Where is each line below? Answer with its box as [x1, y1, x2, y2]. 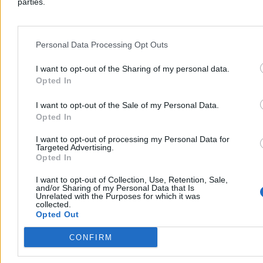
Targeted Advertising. [36, 143, 114, 152]
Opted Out [36, 210, 79, 219]
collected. [36, 200, 71, 209]
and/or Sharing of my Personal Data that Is [36, 183, 194, 193]
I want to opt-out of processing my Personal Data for [36, 134, 230, 144]
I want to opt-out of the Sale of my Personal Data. [36, 100, 219, 110]
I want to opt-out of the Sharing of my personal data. [36, 63, 230, 73]
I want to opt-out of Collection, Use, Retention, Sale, [36, 175, 228, 184]
